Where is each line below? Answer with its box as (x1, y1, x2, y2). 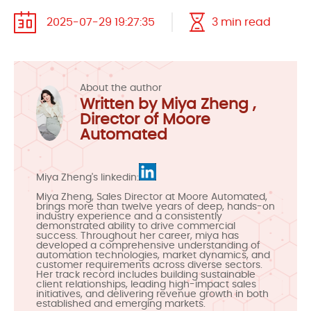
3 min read (212, 17, 271, 28)
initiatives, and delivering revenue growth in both (36, 289, 269, 299)
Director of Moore (79, 112, 210, 127)
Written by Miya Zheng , (79, 96, 255, 112)
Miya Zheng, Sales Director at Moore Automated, (36, 192, 267, 202)
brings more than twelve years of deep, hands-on (36, 202, 275, 212)
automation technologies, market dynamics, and (36, 251, 270, 260)
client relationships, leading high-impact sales (36, 280, 256, 289)
